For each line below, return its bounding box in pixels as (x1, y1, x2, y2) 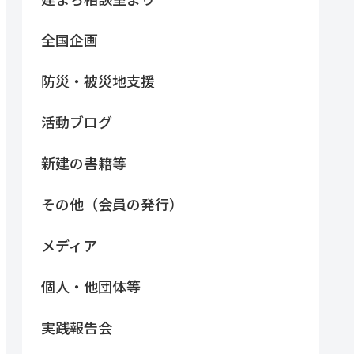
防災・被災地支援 (41, 70, 155, 91)
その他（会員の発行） (41, 193, 183, 214)
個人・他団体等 (41, 275, 141, 296)
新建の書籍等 (41, 152, 126, 173)
